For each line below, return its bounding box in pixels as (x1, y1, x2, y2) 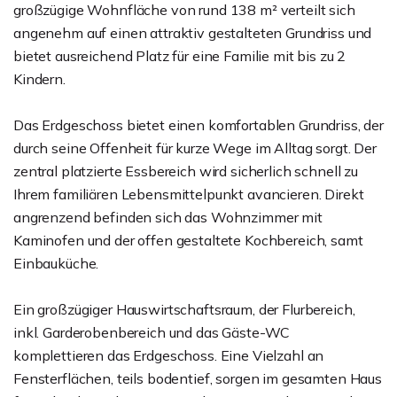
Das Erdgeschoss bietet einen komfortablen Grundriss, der (13, 116, 384, 134)
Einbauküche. (13, 254, 99, 272)
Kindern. (13, 70, 66, 88)
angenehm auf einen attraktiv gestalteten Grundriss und (13, 24, 372, 42)
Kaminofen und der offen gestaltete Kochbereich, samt (13, 231, 363, 249)
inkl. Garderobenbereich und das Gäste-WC (13, 323, 291, 341)
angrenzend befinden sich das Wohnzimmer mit (13, 208, 323, 226)
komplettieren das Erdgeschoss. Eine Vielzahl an (13, 346, 324, 364)
